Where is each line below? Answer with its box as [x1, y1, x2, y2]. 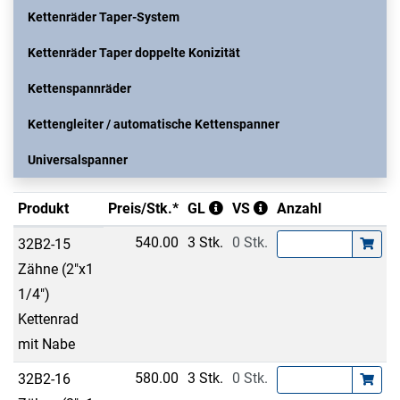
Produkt [17, 199, 69, 217]
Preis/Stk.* [108, 199, 179, 217]
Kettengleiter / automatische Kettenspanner [28, 116, 279, 131]
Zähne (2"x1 [17, 260, 94, 278]
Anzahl [276, 199, 321, 217]
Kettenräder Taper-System [28, 9, 179, 24]
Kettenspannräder [28, 80, 131, 96]
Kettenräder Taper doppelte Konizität [28, 45, 240, 60]
